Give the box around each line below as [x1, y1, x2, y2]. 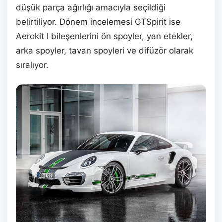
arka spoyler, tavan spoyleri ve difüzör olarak [16, 46, 193, 55]
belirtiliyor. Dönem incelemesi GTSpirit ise [16, 17, 180, 27]
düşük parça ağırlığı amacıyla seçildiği [16, 2, 166, 12]
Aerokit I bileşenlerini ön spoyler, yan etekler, [16, 31, 193, 41]
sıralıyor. [16, 60, 49, 70]
